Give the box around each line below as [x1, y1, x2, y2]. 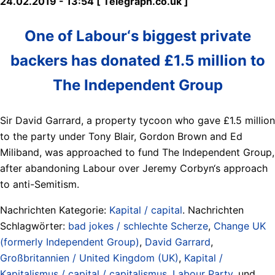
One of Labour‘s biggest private [24, 26, 251, 45]
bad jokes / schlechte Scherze [68, 219, 208, 232]
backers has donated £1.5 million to [10, 51, 265, 69]
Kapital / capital [109, 203, 182, 216]
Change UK [214, 219, 266, 232]
